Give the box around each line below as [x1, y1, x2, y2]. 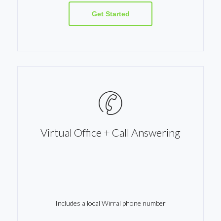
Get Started [91, 10, 130, 18]
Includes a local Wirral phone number [55, 199, 166, 207]
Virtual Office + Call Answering [40, 126, 181, 139]
